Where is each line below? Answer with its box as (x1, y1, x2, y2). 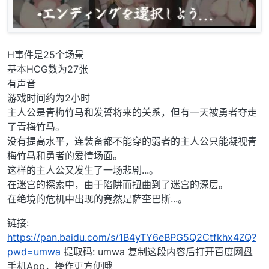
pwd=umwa (7, 246, 61, 258)
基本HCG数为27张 (7, 63, 88, 76)
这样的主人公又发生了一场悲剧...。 (7, 164, 159, 177)
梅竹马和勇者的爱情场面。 (7, 150, 122, 162)
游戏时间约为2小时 (7, 92, 90, 104)
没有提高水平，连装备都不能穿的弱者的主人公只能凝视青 (7, 135, 257, 148)
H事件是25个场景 (7, 49, 84, 61)
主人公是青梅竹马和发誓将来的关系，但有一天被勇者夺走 (7, 106, 257, 119)
